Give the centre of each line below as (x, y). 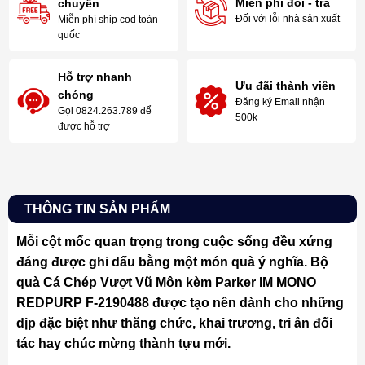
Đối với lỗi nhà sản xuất (288, 18)
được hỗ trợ (84, 127)
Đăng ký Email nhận (280, 102)
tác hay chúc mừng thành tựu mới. (123, 344)
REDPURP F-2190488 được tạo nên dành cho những (180, 303)
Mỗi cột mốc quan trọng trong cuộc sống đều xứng (174, 242)
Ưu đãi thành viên (286, 86)
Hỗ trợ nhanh (95, 77)
